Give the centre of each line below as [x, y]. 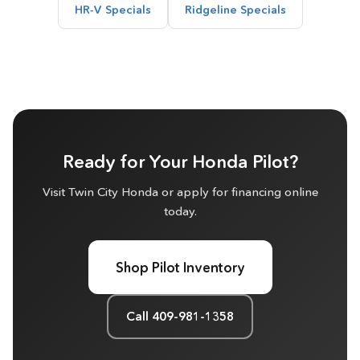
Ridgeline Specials [235, 10]
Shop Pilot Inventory [180, 267]
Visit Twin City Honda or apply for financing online [180, 192]
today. [180, 211]
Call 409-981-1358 [180, 316]
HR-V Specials [112, 10]
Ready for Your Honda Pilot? [180, 162]
